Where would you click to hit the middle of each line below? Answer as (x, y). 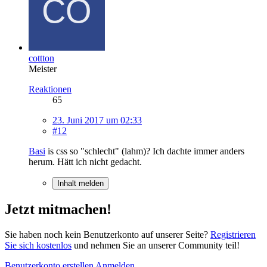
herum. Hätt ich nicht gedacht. (85, 162)
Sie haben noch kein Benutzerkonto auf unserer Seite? (108, 234)
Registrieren (233, 234)
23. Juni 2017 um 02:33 (97, 120)
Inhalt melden (80, 183)
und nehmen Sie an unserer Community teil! (156, 245)
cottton (41, 58)
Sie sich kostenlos (38, 245)
